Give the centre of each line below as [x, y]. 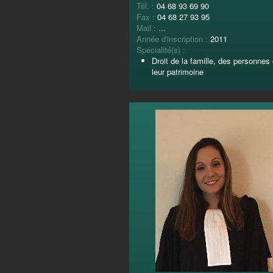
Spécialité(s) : [161, 49]
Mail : [147, 27]
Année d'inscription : [173, 38]
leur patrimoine [178, 71]
